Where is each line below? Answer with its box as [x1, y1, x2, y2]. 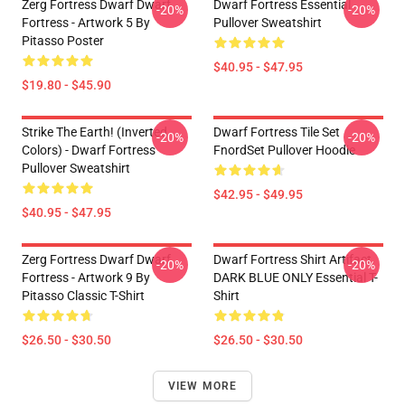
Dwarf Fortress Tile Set [213, 125, 340, 139]
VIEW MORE [167, 380, 238, 392]
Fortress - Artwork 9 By [22, 270, 150, 285]
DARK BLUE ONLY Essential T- [213, 270, 378, 285]
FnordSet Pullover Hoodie [213, 143, 355, 157]
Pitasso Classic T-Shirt [22, 288, 145, 303]
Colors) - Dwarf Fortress [22, 143, 155, 157]
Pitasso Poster [22, 33, 104, 48]
